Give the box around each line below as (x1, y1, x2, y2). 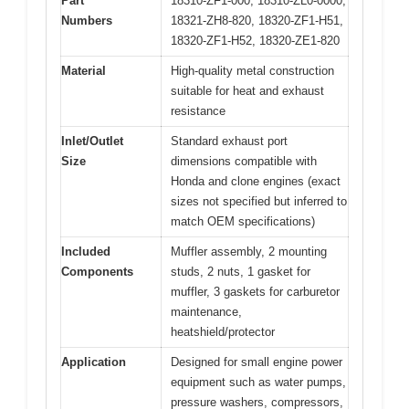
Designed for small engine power (171, 355, 342, 370)
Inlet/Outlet (61, 134, 123, 149)
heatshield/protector (171, 325, 275, 340)
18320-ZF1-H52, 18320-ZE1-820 (171, 34, 340, 48)
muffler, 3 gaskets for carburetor (171, 285, 340, 299)
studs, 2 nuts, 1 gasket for (171, 265, 310, 279)
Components (61, 265, 133, 279)
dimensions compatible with (171, 154, 317, 169)
